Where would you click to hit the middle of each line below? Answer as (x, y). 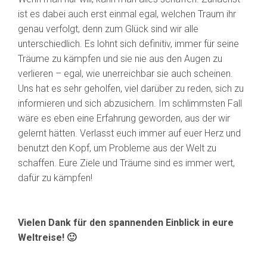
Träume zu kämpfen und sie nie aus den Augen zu (120, 59)
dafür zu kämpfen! (56, 178)
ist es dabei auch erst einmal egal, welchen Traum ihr (127, 14)
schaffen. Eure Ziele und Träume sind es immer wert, (126, 163)
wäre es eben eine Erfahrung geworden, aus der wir (124, 119)
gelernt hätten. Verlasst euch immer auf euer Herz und (129, 133)
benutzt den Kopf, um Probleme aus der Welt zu (117, 148)
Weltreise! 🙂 (48, 238)
